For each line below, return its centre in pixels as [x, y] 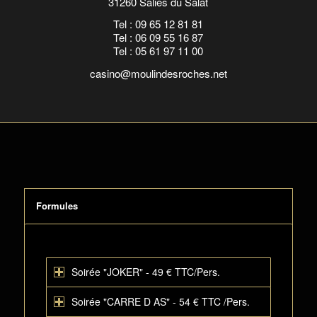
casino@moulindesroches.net [158, 73]
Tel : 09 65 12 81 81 [158, 24]
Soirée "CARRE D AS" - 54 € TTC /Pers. [160, 301]
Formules [57, 206]
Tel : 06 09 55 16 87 [158, 38]
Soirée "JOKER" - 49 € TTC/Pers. [145, 272]
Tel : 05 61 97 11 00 [158, 51]
